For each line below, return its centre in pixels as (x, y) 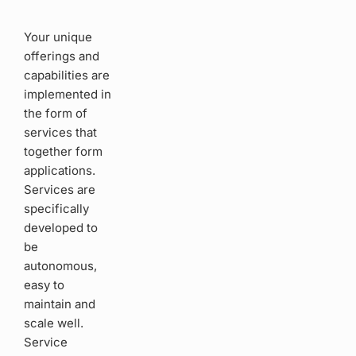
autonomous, (60, 266)
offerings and (62, 56)
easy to (44, 285)
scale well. (54, 323)
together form (63, 152)
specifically (56, 209)
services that (60, 133)
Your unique (58, 37)
